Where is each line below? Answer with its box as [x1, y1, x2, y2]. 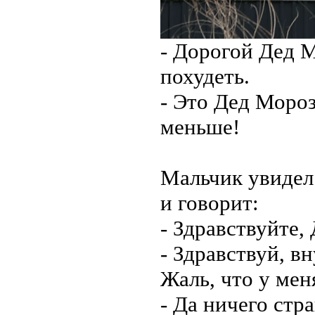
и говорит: [160, 191, 259, 215]
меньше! [160, 115, 240, 139]
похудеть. [160, 64, 250, 89]
